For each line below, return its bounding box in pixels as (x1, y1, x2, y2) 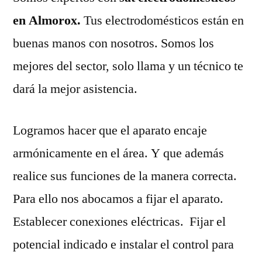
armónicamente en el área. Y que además (13, 144, 224, 161)
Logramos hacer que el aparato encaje (13, 122, 207, 139)
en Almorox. (13, 12, 84, 29)
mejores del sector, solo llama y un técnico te (13, 57, 243, 74)
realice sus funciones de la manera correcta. (13, 167, 237, 184)
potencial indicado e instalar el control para (13, 236, 234, 253)
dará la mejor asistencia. (13, 80, 137, 97)
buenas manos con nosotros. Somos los (13, 35, 214, 51)
